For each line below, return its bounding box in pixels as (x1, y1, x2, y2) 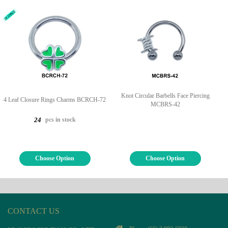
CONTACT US (8, 206, 60, 215)
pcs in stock (43, 116, 76, 123)
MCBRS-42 (150, 100, 180, 108)
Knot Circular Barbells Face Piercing (121, 92, 210, 99)
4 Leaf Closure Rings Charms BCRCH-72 (4, 96, 106, 104)
